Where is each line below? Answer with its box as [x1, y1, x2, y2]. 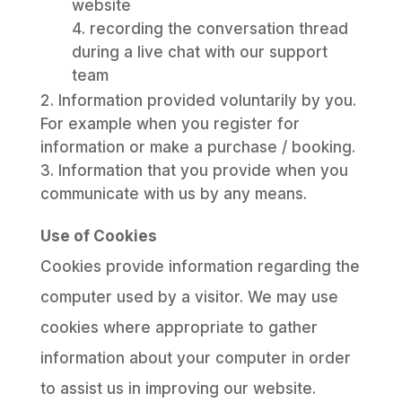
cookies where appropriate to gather [39, 319, 318, 336]
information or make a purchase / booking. [39, 138, 355, 156]
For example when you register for [39, 115, 300, 133]
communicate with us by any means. [39, 185, 307, 203]
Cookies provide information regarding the [39, 258, 360, 275]
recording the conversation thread [89, 20, 348, 38]
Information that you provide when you [57, 162, 348, 179]
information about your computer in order [39, 349, 351, 367]
